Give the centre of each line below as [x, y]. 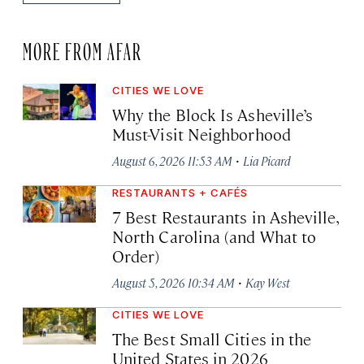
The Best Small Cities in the [212, 339]
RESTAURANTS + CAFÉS [180, 193]
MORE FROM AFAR [82, 48]
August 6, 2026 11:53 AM [172, 161]
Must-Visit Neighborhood [201, 134]
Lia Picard [267, 161]
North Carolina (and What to [214, 236]
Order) [136, 256]
